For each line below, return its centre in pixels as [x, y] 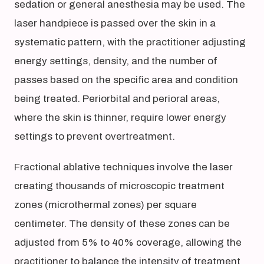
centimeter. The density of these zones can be [122, 224]
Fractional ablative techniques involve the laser [123, 167]
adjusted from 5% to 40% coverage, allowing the [128, 242]
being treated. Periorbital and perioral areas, [117, 99]
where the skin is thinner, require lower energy [120, 118]
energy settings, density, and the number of [116, 61]
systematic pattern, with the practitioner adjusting [130, 42]
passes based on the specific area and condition [126, 80]
